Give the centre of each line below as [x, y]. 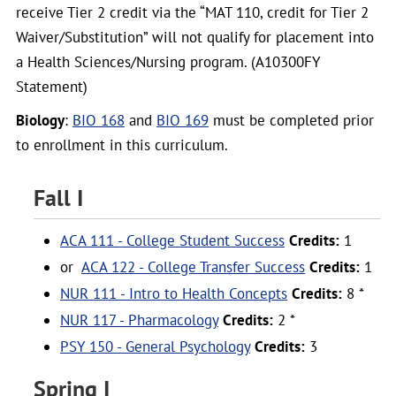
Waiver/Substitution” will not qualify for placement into [195, 37]
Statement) [52, 87]
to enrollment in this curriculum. [122, 145]
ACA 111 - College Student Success [172, 240]
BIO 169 [183, 120]
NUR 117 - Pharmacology [139, 320]
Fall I [58, 198]
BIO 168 [99, 120]
